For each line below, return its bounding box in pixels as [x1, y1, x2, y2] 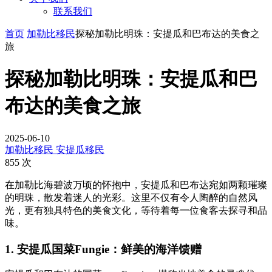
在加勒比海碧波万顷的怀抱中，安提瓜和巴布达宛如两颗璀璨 [5, 179, 267, 190]
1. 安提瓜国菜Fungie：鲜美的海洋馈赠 [5, 242, 202, 256]
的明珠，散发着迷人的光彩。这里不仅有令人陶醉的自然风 [5, 192, 257, 203]
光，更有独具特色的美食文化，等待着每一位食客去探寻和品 [5, 205, 267, 216]
